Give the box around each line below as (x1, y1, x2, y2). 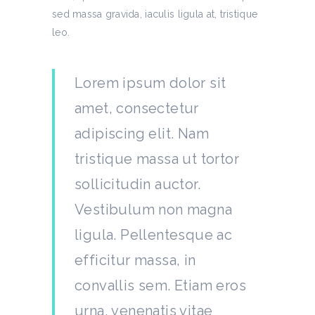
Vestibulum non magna (75, 201, 232, 218)
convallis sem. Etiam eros (75, 277, 246, 294)
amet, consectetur (75, 100, 199, 117)
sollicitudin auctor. (75, 176, 200, 193)
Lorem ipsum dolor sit (75, 75, 226, 91)
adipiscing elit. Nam (75, 125, 209, 142)
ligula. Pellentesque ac (75, 226, 233, 243)
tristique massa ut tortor (75, 150, 239, 167)
